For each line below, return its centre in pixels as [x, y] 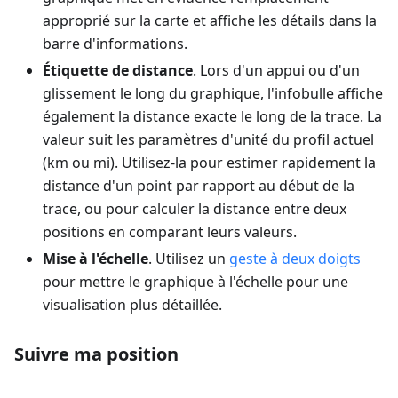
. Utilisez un [189, 258]
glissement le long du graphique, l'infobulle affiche [213, 93]
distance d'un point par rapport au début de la [199, 185]
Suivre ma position [96, 354]
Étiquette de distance [118, 70]
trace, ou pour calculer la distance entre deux [195, 208]
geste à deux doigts [295, 258]
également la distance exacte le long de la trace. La [212, 116]
